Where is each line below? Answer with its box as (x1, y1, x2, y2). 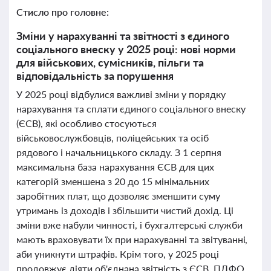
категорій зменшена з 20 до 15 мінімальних (16, 175, 209, 187)
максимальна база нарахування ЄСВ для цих (16, 161, 214, 172)
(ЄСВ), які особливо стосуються (16, 117, 157, 129)
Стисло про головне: (16, 6, 109, 18)
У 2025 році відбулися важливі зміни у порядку (16, 88, 226, 100)
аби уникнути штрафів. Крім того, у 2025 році (16, 248, 219, 260)
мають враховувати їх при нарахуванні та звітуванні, (16, 233, 248, 245)
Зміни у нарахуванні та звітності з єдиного (16, 29, 229, 42)
